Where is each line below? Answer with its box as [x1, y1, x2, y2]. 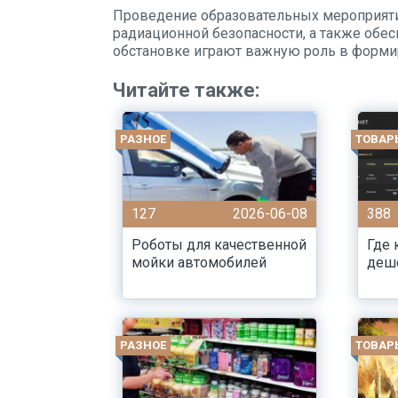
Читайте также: [113, 79, 259, 101]
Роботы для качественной [131, 236, 306, 253]
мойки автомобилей [131, 254, 267, 271]
